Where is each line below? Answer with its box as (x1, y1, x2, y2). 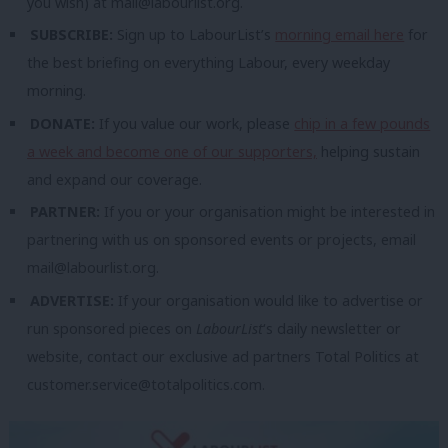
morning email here (275, 25, 405, 45)
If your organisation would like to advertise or (118, 290, 424, 310)
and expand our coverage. (27, 169, 202, 189)
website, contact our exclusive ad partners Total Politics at (27, 346, 419, 366)
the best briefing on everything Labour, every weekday (27, 53, 390, 73)
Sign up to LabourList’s (117, 25, 276, 45)
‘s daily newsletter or (263, 318, 401, 338)
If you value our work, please (99, 113, 295, 133)
